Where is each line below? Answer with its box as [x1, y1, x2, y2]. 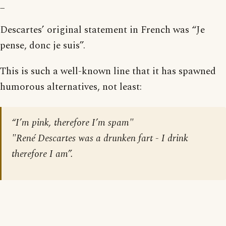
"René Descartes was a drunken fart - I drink [12, 131, 188, 146]
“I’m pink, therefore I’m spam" [12, 115, 134, 130]
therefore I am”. [12, 146, 73, 161]
